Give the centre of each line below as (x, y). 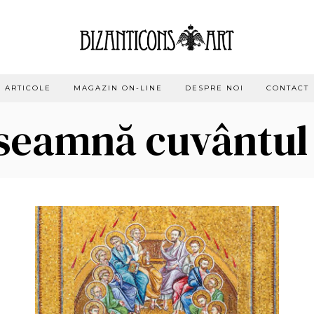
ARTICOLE (28, 88)
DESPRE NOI (214, 88)
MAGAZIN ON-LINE (118, 88)
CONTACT (288, 88)
